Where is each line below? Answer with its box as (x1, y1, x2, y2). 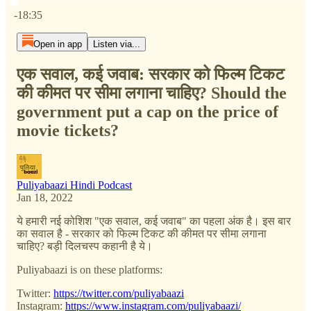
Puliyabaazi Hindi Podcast (17, 178, 132, 191)
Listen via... (92, 39, 140, 49)
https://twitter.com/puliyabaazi (53, 287, 184, 299)
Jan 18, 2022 (17, 191, 73, 203)
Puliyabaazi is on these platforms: (17, 263, 162, 276)
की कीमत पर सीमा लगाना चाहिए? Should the (17, 83, 287, 102)
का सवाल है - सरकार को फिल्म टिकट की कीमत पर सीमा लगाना (17, 227, 267, 239)
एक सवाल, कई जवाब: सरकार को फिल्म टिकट (17, 65, 285, 83)
